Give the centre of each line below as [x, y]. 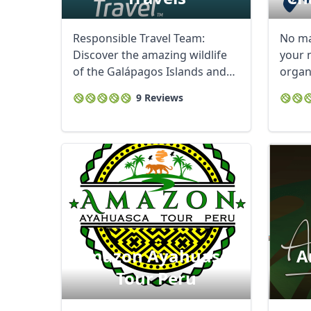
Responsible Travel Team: [139, 38]
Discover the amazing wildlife [150, 55]
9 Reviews [160, 98]
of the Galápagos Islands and [150, 72]
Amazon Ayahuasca [156, 256]
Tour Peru [156, 278]
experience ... [107, 88]
